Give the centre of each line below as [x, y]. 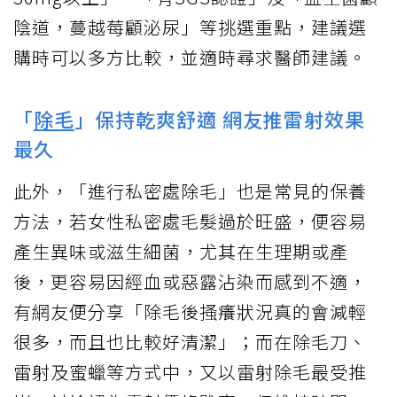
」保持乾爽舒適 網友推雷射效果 [220, 118]
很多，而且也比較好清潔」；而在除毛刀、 [190, 341]
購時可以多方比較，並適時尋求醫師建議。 [190, 57]
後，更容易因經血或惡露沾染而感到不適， [190, 281]
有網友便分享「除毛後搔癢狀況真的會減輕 [190, 311]
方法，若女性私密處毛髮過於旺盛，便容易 [190, 221]
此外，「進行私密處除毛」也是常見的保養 [190, 191]
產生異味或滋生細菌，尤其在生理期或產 [181, 251]
